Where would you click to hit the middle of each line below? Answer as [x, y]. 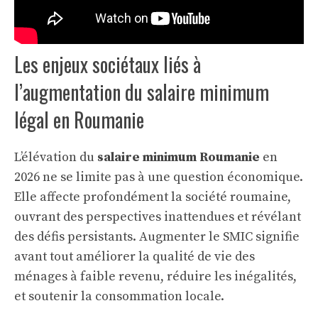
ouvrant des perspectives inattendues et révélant [158, 217]
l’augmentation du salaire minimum [142, 92]
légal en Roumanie [79, 120]
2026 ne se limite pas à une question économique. [159, 177]
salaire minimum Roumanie [179, 157]
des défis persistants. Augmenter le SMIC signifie [157, 237]
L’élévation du [56, 157]
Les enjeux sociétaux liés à [108, 64]
